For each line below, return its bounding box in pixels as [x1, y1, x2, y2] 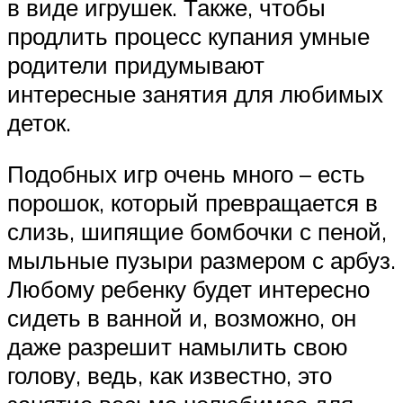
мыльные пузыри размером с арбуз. [7, 246, 396, 275]
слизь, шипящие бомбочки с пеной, [7, 217, 387, 246]
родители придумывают [7, 49, 264, 79]
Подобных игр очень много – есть [7, 159, 365, 189]
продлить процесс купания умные [7, 21, 370, 50]
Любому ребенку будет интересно [7, 274, 370, 304]
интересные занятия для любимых [7, 78, 383, 108]
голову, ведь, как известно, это [7, 361, 332, 390]
